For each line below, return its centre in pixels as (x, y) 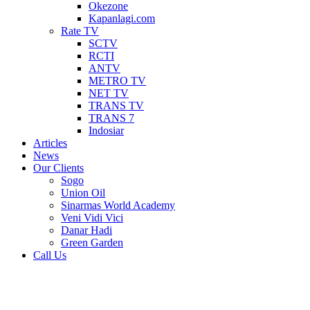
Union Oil (83, 193)
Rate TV (80, 31)
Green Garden (92, 243)
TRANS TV (116, 106)
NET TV (109, 93)
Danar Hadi (86, 230)
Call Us (50, 255)
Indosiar (106, 130)
